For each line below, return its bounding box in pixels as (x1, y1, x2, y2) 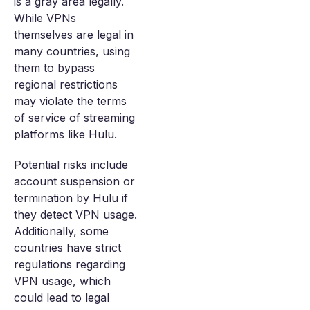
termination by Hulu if (14, 191, 128, 205)
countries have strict (14, 241, 121, 255)
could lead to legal (14, 291, 109, 304)
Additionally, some (14, 224, 109, 238)
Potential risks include (14, 158, 128, 172)
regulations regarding (14, 257, 125, 271)
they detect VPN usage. (14, 208, 137, 221)
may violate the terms (14, 94, 127, 108)
